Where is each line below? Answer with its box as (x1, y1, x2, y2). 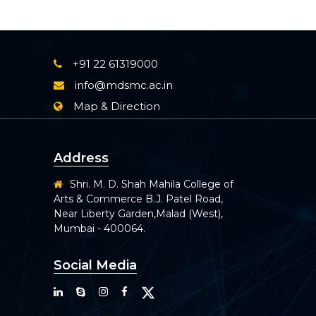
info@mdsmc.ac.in (75, 78, 173, 92)
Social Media (54, 257, 137, 273)
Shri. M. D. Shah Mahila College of (70, 178, 233, 190)
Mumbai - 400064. (54, 222, 145, 235)
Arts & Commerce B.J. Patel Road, (54, 193, 223, 205)
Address (54, 150, 109, 166)
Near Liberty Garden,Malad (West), (54, 207, 223, 220)
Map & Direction (73, 99, 160, 113)
